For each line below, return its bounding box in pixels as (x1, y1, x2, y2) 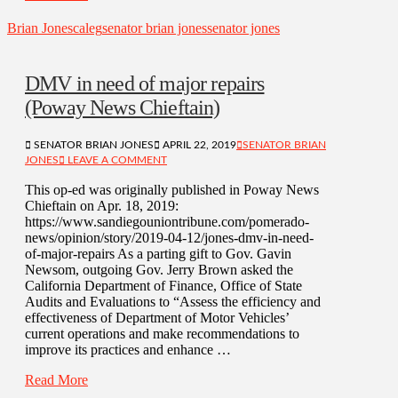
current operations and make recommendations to (25, 325, 299, 341)
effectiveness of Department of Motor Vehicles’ (25, 309, 289, 325)
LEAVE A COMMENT (65, 154, 167, 165)
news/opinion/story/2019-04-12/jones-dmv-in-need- (25, 229, 314, 245)
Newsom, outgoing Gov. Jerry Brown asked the (25, 261, 293, 277)
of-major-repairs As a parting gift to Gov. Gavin (25, 245, 291, 261)
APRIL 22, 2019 (160, 139, 236, 150)
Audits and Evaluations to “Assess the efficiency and (25, 293, 321, 309)
